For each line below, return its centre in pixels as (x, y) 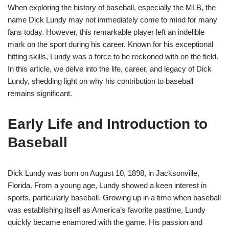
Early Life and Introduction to (108, 124)
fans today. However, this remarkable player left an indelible (106, 32)
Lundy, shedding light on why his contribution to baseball (100, 81)
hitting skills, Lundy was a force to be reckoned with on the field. (113, 57)
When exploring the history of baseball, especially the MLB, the (112, 8)
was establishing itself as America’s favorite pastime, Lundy (107, 210)
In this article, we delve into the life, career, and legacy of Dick (110, 69)
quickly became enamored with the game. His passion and (105, 222)
